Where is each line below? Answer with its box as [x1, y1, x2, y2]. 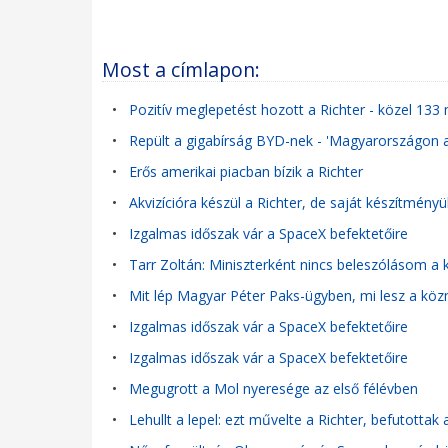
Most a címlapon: [102, 56, 260, 83]
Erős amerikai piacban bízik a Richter [129, 162, 363, 181]
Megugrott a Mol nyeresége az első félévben [129, 379, 418, 398]
